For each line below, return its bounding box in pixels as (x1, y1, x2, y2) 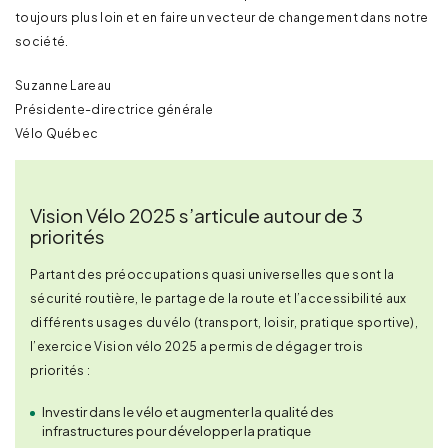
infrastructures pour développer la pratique (42, 422, 311, 439)
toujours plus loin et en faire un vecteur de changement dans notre (15, 9, 429, 25)
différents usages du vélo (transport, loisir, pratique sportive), (30, 314, 418, 330)
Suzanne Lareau (15, 77, 112, 93)
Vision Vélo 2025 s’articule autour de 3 (30, 203, 363, 227)
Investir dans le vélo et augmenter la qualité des (42, 403, 334, 420)
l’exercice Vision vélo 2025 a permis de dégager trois (30, 338, 364, 354)
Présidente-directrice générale (15, 101, 214, 117)
